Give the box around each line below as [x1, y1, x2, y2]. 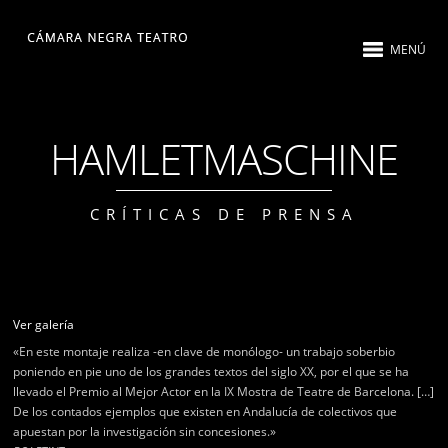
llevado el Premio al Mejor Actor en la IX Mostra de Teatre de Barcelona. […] [13, 383, 435, 400]
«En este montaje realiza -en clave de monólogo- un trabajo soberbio [13, 343, 396, 360]
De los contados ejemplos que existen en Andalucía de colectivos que [13, 403, 398, 420]
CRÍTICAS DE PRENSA [89, 204, 359, 224]
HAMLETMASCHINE [50, 130, 398, 187]
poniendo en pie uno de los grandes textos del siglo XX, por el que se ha [13, 363, 410, 380]
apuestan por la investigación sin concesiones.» [13, 423, 277, 440]
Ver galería [13, 316, 75, 333]
